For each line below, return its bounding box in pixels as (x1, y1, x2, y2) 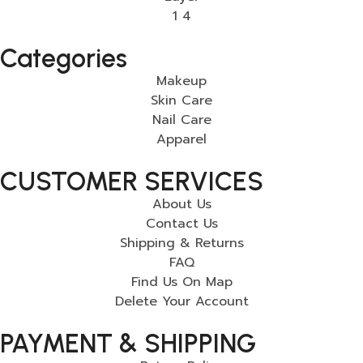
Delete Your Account (114, 291, 249, 311)
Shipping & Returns (119, 233, 244, 253)
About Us (152, 194, 211, 214)
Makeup (156, 70, 207, 91)
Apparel (156, 129, 207, 149)
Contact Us (145, 213, 218, 233)
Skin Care (151, 90, 212, 110)
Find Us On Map (130, 271, 233, 292)
